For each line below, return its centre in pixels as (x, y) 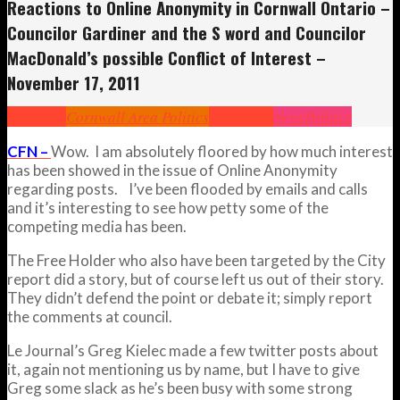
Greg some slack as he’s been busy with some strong (180, 387)
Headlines (241, 116)
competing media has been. (97, 226)
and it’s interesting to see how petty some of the (168, 207)
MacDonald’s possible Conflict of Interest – (167, 57)
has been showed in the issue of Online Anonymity (172, 170)
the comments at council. (90, 316)
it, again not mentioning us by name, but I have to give (183, 369)
